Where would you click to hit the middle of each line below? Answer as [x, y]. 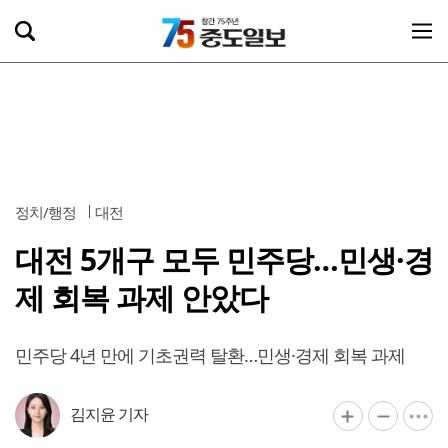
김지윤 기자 [109, 414]
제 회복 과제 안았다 [141, 297]
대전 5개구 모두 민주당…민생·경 [224, 259]
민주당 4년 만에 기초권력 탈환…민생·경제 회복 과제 [210, 355]
